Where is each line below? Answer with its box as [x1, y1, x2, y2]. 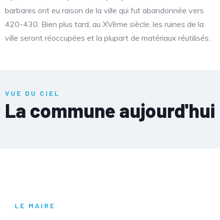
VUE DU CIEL [5, 89, 60, 97]
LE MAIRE [15, 201, 55, 210]
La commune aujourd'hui [5, 99, 215, 122]
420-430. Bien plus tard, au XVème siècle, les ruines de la [5, 19, 204, 29]
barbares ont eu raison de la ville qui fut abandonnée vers [5, 5, 204, 15]
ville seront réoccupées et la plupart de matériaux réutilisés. [5, 33, 210, 43]
